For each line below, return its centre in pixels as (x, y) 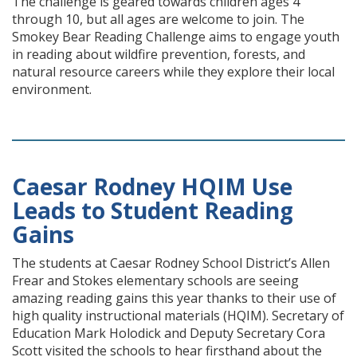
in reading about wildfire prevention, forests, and (159, 54)
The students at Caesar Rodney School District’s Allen (171, 263)
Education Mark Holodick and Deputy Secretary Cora (169, 333)
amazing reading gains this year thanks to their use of (174, 298)
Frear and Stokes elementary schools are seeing (155, 280)
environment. (52, 89)
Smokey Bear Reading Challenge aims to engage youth (176, 37)
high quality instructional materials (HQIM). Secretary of (178, 316)
